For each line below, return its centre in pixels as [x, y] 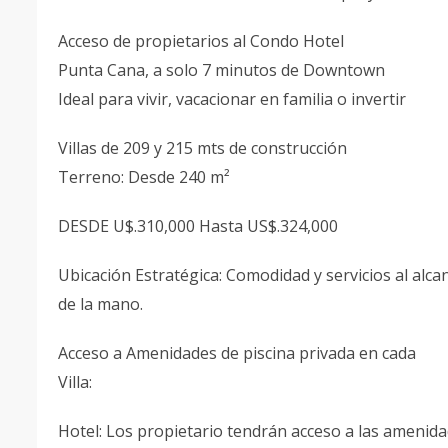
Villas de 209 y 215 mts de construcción [202, 148]
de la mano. [100, 304]
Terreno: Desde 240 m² [144, 177]
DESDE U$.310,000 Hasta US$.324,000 [198, 226]
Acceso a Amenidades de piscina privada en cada [237, 353]
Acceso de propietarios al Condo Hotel [201, 41]
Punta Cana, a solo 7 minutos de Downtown [221, 70]
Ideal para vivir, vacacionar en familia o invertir [232, 99]
